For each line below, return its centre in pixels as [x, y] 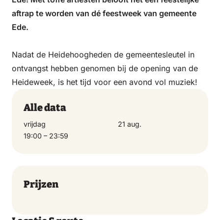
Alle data [45, 107]
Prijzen [41, 184]
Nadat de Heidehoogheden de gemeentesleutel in [103, 54]
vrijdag [35, 124]
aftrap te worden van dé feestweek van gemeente [104, 13]
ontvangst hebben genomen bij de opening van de [105, 68]
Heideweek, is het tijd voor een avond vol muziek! [106, 82]
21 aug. [130, 124]
